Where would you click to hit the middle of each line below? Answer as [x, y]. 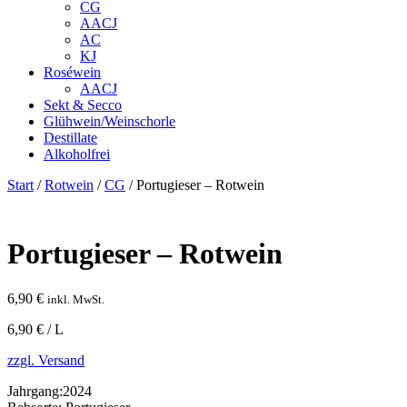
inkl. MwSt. [76, 299]
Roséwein [72, 73]
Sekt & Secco [83, 105]
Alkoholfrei [77, 154]
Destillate [70, 138]
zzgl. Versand [46, 360]
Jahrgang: [35, 391]
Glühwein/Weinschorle [109, 122]
